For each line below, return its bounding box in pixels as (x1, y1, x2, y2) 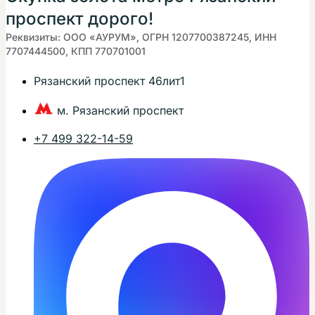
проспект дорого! (6, 8, 153, 30)
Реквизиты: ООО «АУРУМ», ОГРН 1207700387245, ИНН (6, 31, 276, 44)
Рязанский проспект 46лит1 (34, 74, 185, 89)
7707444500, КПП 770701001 (6, 45, 146, 58)
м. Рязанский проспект (57, 103, 184, 118)
